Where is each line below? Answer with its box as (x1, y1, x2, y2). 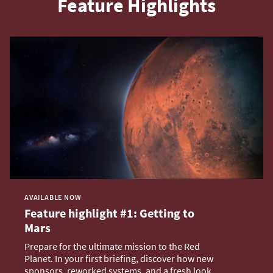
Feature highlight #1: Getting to (24, 205, 194, 221)
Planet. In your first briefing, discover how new (24, 252, 213, 265)
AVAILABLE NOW (24, 193, 82, 202)
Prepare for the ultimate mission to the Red (24, 240, 200, 253)
